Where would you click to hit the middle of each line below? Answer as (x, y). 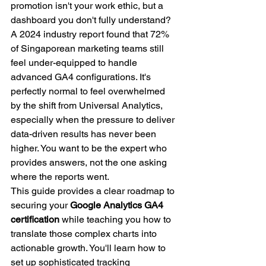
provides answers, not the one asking (90, 162)
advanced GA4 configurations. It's (82, 77)
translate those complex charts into (85, 234)
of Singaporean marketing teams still (88, 48)
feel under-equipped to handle (75, 63)
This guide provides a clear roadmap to (94, 191)
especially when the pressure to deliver (94, 120)
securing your (40, 205)
